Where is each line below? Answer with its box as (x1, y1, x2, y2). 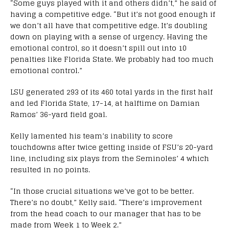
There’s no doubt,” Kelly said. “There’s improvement (10, 195, 202, 209)
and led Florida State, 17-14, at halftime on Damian (10, 96, 200, 109)
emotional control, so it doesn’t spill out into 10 (10, 41, 187, 54)
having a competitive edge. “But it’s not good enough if (10, 7, 215, 20)
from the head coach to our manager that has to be (10, 207, 201, 220)
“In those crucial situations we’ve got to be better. (10, 184, 194, 197)
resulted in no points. (10, 163, 90, 176)
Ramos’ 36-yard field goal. (10, 107, 107, 121)
